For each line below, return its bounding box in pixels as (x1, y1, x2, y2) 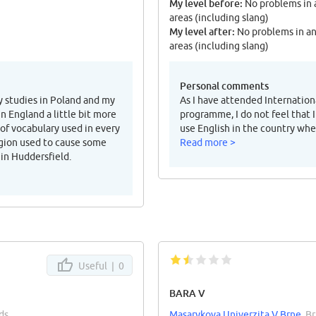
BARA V (169, 287, 205, 300)
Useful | (76, 260, 119, 272)
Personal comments (180, 80, 269, 92)
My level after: (169, 25, 235, 38)
